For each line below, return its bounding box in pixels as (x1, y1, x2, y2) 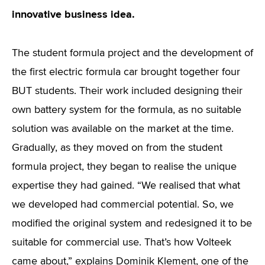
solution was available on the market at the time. (12, 124, 234, 134)
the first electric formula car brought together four (12, 67, 240, 77)
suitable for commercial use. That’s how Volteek (12, 237, 231, 248)
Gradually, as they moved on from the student (12, 143, 222, 153)
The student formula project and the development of (12, 48, 253, 59)
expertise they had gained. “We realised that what (12, 180, 240, 191)
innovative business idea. (12, 8, 135, 21)
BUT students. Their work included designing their (12, 86, 243, 96)
